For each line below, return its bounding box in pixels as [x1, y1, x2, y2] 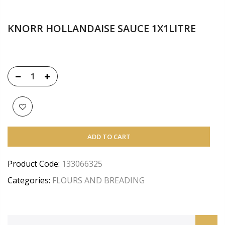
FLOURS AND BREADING [52, 175, 145, 186]
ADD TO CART [87, 132, 131, 142]
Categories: [8, 175, 50, 186]
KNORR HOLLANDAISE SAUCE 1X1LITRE [8, 22, 196, 36]
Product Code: [8, 158, 60, 170]
